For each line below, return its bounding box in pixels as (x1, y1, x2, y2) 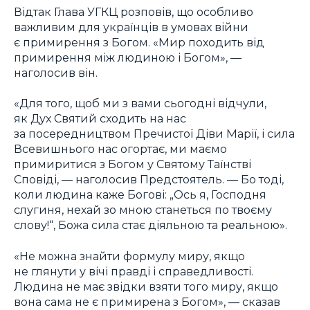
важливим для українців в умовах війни (14, 19, 248, 34)
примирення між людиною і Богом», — (14, 50, 241, 64)
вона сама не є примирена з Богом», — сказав (14, 294, 280, 309)
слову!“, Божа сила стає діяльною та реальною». (14, 218, 287, 232)
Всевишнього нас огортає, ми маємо (14, 142, 227, 156)
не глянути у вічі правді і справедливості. (14, 264, 253, 278)
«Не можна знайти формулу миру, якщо (14, 248, 245, 263)
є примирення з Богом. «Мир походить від (14, 35, 264, 49)
